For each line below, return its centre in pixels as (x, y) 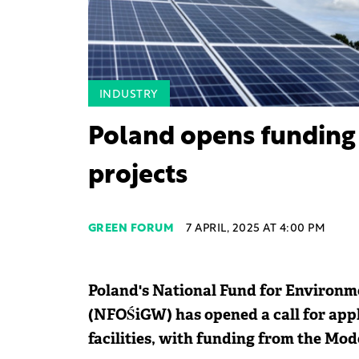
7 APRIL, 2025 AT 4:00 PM (256, 229)
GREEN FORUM (131, 229)
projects (137, 177)
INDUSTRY (129, 95)
